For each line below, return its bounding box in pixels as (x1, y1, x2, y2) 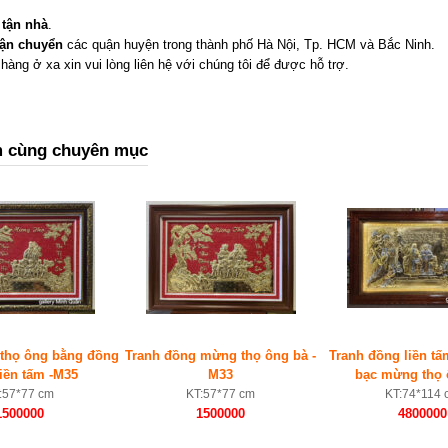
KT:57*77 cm (186, 387, 256, 402)
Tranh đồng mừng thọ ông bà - (125, 348, 317, 364)
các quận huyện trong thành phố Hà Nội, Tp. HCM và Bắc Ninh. (63, 37, 435, 53)
